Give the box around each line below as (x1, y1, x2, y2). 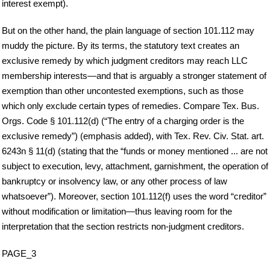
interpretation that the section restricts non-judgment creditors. (2, 221, 244, 232)
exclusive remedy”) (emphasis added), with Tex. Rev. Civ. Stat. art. (2, 131, 264, 142)
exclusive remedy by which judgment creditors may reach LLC (2, 55, 248, 66)
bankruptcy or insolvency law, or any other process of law (2, 176, 227, 187)
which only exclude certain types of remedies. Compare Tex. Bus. (2, 101, 259, 111)
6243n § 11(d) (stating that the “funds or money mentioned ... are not (2, 146, 268, 157)
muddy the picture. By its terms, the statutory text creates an (2, 40, 239, 51)
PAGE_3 (2, 248, 36, 259)
